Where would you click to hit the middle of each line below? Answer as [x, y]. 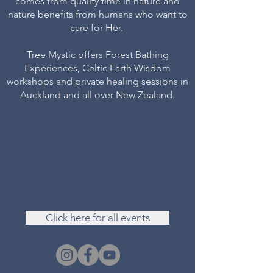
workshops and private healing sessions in [97, 81]
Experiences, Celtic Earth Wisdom [97, 68]
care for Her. [97, 28]
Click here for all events [97, 218]
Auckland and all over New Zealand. [97, 95]
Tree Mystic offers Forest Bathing [97, 55]
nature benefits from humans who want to [97, 14]
